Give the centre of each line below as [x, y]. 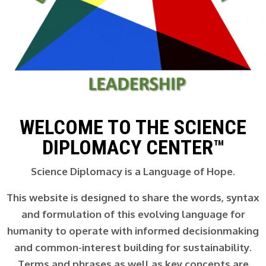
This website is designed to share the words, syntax [133, 197]
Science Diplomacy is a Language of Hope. [133, 171]
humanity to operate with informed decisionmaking [133, 230]
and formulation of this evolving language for [133, 214]
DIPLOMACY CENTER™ [133, 147]
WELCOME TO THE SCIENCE [133, 127]
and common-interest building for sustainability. [133, 247]
